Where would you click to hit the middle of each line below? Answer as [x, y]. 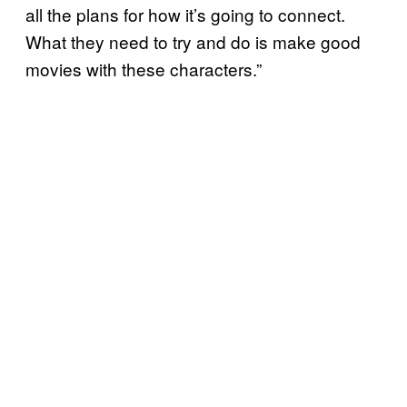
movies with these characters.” [144, 69]
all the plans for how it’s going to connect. [185, 15]
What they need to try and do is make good [193, 42]
